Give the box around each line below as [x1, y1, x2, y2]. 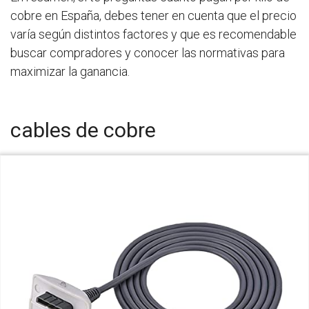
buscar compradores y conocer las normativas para [10, 46, 285, 60]
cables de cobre [10, 118, 156, 142]
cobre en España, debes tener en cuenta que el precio [10, 8, 297, 23]
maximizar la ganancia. [10, 64, 130, 79]
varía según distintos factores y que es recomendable [10, 27, 297, 41]
